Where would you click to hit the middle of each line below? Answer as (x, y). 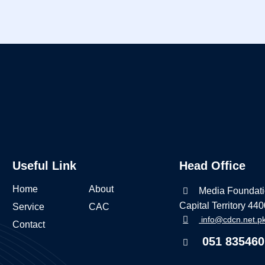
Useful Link (44, 166)
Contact (28, 225)
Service (28, 207)
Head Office (213, 166)
